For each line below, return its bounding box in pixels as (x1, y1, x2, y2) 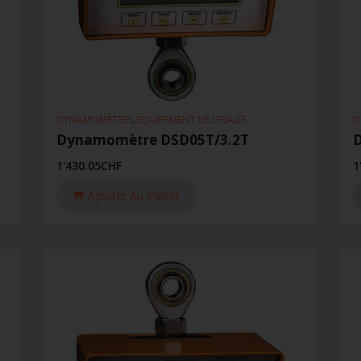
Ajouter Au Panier (87, 188, 180, 204)
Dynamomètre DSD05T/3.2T (56, 131, 249, 150)
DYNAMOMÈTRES (56, 112, 133, 127)
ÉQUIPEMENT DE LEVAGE (135, 112, 246, 127)
